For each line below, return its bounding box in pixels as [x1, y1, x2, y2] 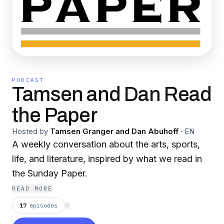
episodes [29, 201, 57, 209]
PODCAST [12, 76, 44, 83]
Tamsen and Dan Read [12, 83, 211, 105]
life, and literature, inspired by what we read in [12, 153, 202, 164]
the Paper [12, 104, 97, 126]
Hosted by [12, 126, 48, 136]
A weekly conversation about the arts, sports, [12, 139, 200, 149]
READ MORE [12, 185, 52, 192]
